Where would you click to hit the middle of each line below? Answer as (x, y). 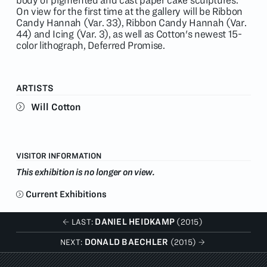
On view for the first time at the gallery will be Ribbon (130, 11)
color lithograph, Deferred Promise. (91, 45)
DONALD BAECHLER (126, 241)
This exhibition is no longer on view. (86, 172)
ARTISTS (35, 88)
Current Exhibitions (66, 194)
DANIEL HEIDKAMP (135, 221)
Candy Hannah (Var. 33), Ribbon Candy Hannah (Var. (131, 23)
